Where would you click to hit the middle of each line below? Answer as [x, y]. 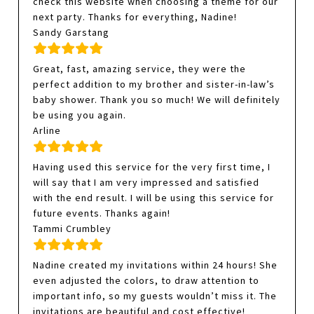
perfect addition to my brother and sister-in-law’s [154, 84]
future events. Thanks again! [102, 213]
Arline [47, 131]
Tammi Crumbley [73, 229]
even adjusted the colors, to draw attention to [146, 281]
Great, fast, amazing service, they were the [140, 69]
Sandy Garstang [71, 33]
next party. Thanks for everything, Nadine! [135, 17]
